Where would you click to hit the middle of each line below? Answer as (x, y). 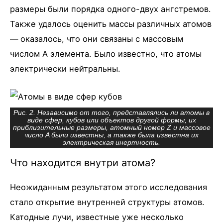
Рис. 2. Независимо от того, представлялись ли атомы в (111, 112)
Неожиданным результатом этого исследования (109, 187)
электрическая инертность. (111, 142)
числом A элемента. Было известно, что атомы (106, 54)
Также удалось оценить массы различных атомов (111, 24)
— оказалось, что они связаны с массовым (97, 39)
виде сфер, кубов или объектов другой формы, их (111, 120)
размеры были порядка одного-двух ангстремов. (111, 9)
